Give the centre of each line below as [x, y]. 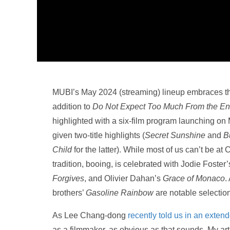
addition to [72, 106]
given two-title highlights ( [99, 135]
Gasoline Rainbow [120, 193]
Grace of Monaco [194, 178]
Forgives [68, 178]
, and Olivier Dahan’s [123, 178]
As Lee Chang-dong [90, 215]
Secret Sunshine [175, 135]
